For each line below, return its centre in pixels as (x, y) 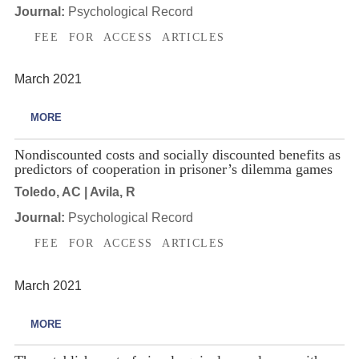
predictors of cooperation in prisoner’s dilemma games (173, 169)
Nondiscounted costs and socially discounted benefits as (177, 154)
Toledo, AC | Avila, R (75, 192)
